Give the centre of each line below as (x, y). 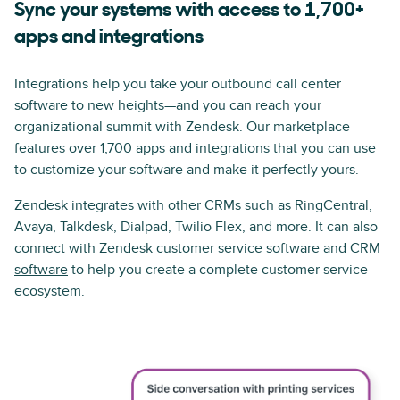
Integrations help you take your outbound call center (178, 83)
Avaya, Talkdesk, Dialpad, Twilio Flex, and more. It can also (196, 226)
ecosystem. (50, 291)
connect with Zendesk (85, 248)
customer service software (238, 248)
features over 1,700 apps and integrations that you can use (195, 148)
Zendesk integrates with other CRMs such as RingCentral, (193, 205)
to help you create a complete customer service (218, 269)
